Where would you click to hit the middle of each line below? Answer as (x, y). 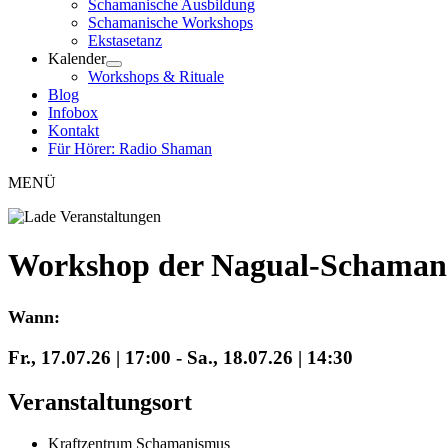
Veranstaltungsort (100, 401)
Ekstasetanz (125, 40)
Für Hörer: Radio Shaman (130, 148)
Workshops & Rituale (156, 76)
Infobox (73, 112)
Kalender (77, 58)
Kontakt (73, 130)
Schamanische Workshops (170, 22)
